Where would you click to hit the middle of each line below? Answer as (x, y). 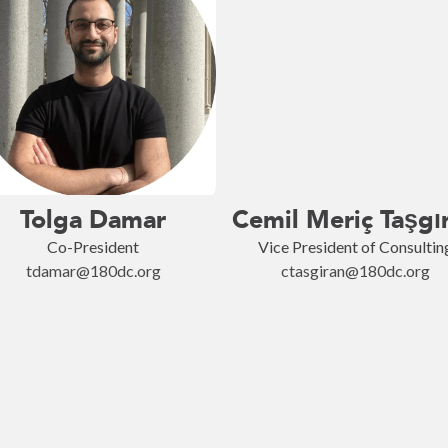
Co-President (93, 246)
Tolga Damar (93, 219)
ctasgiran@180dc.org (355, 270)
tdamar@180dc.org (93, 270)
